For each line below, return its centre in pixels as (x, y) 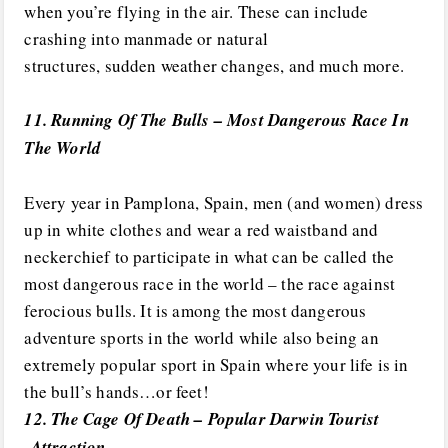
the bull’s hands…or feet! (116, 392)
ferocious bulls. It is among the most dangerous (195, 311)
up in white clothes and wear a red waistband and (201, 230)
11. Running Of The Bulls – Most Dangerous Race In (216, 120)
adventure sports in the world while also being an (201, 338)
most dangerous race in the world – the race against (210, 284)
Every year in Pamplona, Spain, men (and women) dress (224, 203)
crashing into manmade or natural (146, 38)
